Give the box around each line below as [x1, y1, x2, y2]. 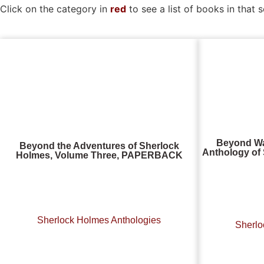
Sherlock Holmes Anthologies [37, 214, 161, 225]
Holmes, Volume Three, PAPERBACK [15, 150, 183, 161]
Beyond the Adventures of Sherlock [19, 141, 179, 151]
